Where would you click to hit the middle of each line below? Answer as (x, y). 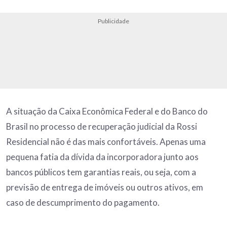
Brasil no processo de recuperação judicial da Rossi (102, 126)
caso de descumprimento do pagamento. (83, 202)
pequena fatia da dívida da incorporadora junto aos (102, 157)
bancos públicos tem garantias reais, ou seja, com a (101, 172)
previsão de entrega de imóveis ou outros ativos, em (105, 187)
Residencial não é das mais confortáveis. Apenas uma (106, 141)
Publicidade (113, 21)
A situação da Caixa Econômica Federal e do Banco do (107, 111)
